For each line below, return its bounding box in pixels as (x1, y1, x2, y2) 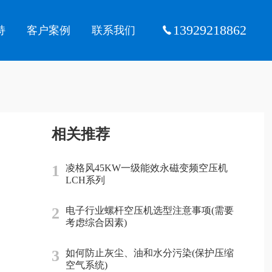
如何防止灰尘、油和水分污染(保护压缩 (65, 248, 234, 258)
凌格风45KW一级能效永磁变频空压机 (65, 163, 228, 173)
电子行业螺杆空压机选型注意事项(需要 (65, 205, 234, 216)
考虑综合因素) (65, 217, 127, 228)
